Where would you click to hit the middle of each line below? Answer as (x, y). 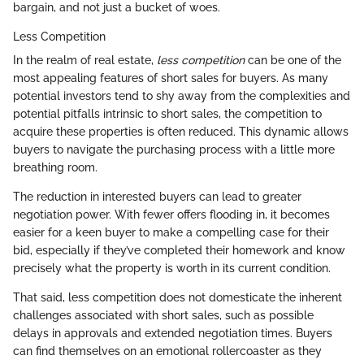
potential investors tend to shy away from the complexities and (182, 96)
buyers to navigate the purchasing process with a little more (174, 150)
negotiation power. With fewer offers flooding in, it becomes (171, 215)
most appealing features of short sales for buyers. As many (171, 78)
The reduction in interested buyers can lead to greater (157, 197)
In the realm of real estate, (85, 61)
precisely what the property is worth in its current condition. (172, 269)
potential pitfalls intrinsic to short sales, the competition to (167, 114)
